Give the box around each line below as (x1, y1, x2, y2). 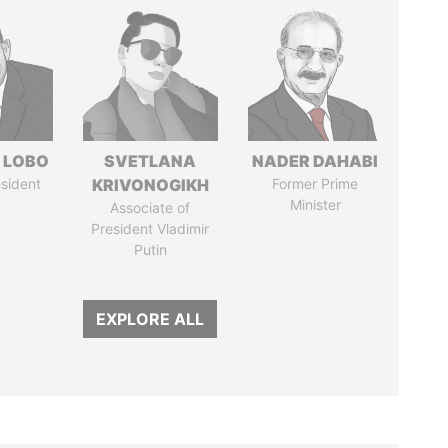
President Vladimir (91, 220, 210, 237)
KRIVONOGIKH (91, 175, 209, 195)
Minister (289, 196, 341, 213)
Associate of (110, 199, 191, 216)
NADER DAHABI (252, 151, 379, 171)
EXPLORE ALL (96, 309, 205, 329)
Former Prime (272, 175, 359, 192)
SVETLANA (104, 151, 197, 171)
